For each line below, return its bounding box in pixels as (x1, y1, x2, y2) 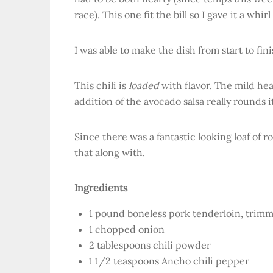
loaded (129, 79, 159, 91)
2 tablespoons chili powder (89, 239, 211, 251)
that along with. (74, 146, 145, 158)
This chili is (74, 79, 129, 91)
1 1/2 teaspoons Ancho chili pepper (89, 255, 249, 267)
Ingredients (74, 182, 127, 194)
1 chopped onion (89, 223, 165, 235)
